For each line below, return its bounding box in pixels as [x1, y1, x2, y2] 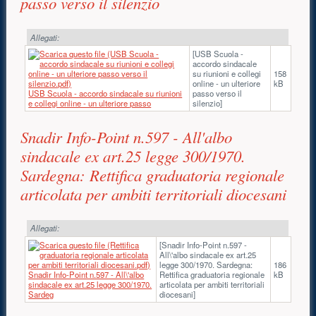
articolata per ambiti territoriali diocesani [20, 183, 287, 205]
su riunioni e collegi [193, 68, 262, 80]
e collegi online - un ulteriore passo [28, 97, 152, 109]
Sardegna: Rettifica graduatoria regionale [20, 164, 285, 186]
